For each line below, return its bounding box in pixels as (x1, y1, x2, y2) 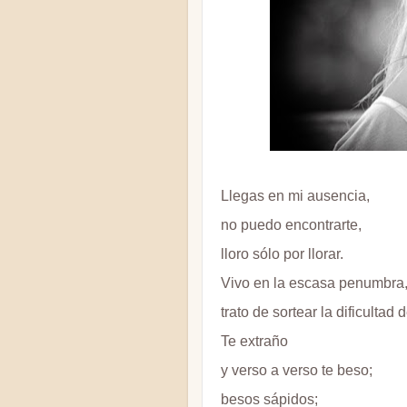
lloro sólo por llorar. (221, 245, 343, 262)
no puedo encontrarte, (221, 216, 362, 233)
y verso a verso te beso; (221, 362, 372, 378)
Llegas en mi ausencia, (221, 187, 370, 203)
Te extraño (221, 333, 288, 349)
